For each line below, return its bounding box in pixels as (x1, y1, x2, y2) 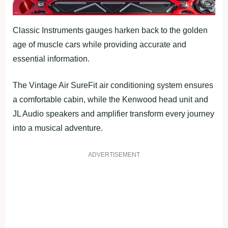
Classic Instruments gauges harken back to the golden (13, 25, 208, 35)
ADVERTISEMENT (88, 151, 140, 158)
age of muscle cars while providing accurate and (13, 40, 186, 49)
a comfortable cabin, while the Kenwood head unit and (13, 95, 208, 104)
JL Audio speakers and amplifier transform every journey (13, 109, 214, 118)
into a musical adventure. (13, 123, 103, 132)
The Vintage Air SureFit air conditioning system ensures (13, 80, 213, 90)
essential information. (13, 54, 90, 63)
